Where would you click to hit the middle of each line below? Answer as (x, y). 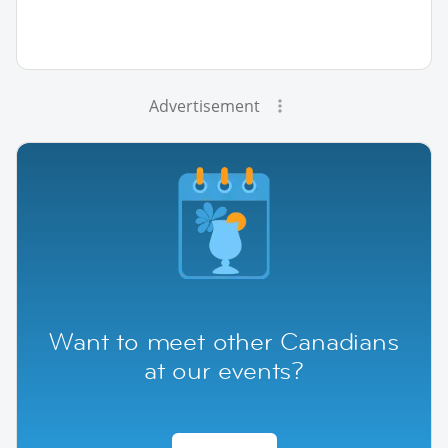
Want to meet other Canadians (224, 341)
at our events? (224, 370)
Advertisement (204, 105)
